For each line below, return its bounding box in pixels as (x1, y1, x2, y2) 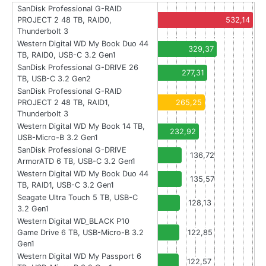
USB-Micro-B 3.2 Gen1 (17, 133, 98, 142)
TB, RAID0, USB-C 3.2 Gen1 (17, 50, 116, 60)
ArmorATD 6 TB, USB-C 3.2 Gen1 (17, 157, 135, 166)
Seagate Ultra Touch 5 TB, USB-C (17, 193, 138, 202)
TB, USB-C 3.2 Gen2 (17, 74, 91, 84)
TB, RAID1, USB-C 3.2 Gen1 (17, 180, 114, 190)
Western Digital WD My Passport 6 (17, 252, 141, 261)
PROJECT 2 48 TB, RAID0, (17, 15, 112, 25)
